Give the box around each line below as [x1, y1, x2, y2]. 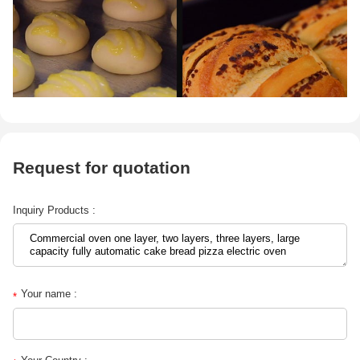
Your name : [21, 287, 78, 300]
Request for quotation [13, 158, 191, 178]
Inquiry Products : [13, 203, 96, 216]
